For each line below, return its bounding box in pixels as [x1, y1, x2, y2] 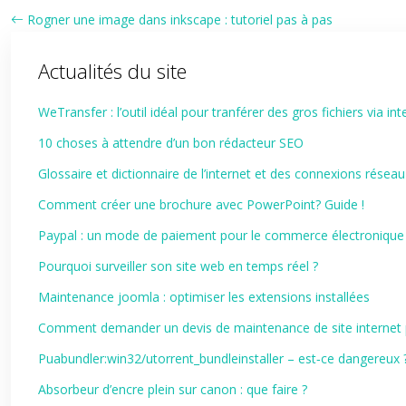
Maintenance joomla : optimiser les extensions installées [38, 288, 370, 305]
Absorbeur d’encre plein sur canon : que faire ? [38, 381, 307, 398]
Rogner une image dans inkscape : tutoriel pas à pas [27, 11, 333, 28]
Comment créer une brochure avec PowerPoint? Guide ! [38, 196, 364, 213]
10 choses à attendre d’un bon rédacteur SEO [38, 134, 304, 151]
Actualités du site [38, 57, 187, 84]
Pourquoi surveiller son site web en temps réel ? [38, 257, 318, 275]
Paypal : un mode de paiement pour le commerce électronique [38, 227, 404, 244]
